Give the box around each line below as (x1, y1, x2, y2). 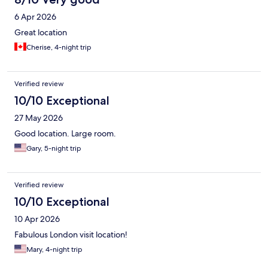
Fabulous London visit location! (14, 229, 127, 240)
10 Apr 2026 (14, 213, 60, 224)
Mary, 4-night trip (26, 244, 83, 254)
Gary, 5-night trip (26, 143, 81, 153)
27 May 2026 (14, 112, 63, 123)
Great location (14, 26, 67, 38)
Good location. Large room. (14, 127, 116, 139)
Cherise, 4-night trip (26, 42, 92, 52)
